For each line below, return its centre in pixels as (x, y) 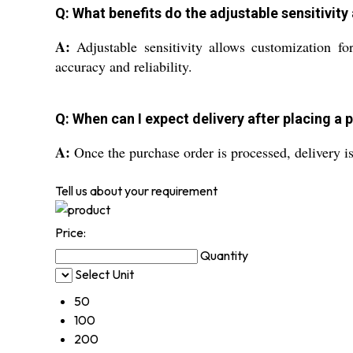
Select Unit (104, 274)
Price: (71, 232)
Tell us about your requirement (136, 190)
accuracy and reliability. (124, 66)
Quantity (224, 255)
